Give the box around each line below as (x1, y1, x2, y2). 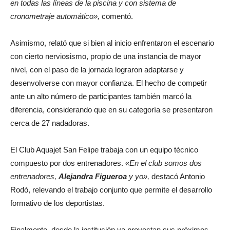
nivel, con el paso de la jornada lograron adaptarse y (10, 65, 184, 74)
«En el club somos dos (125, 158, 202, 167)
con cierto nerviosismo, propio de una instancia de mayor (10, 51, 201, 61)
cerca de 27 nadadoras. (10, 118, 89, 127)
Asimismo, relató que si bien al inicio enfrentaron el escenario (10, 38, 214, 47)
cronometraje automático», (10, 11, 100, 21)
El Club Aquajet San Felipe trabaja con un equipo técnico (10, 145, 198, 154)
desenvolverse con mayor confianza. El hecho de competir (10, 78, 207, 87)
